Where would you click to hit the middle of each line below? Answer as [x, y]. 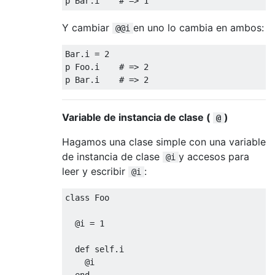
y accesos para [214, 156]
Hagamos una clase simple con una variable [164, 141]
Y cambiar [87, 27]
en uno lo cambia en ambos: [199, 27]
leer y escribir [95, 171]
